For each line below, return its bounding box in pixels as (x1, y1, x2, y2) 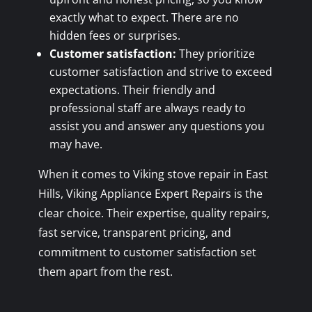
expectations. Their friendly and (49, 81, 215, 97)
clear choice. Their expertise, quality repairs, (38, 205, 270, 221)
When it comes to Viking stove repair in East (38, 166, 268, 182)
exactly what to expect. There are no (49, 9, 239, 25)
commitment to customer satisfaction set (38, 244, 256, 260)
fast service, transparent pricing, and (38, 224, 231, 240)
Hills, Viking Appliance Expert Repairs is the (38, 185, 263, 201)
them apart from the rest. (38, 263, 173, 279)
